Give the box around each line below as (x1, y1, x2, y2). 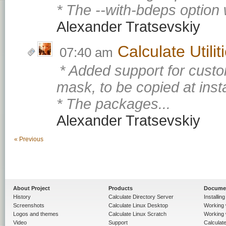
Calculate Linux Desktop (108, 202, 168, 209)
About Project (13, 185, 50, 192)
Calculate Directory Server (108, 194, 174, 200)
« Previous (14, 136, 43, 143)
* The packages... (56, 96, 171, 112)
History (13, 194, 31, 200)
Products (108, 185, 133, 192)
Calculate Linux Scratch (108, 211, 166, 217)
